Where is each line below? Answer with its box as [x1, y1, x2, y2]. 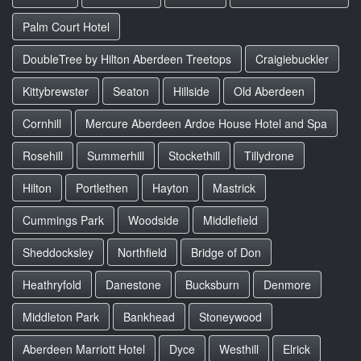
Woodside [128, 212, 179, 228]
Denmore [263, 276, 311, 293]
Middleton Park [23, 309, 99, 325]
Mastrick [213, 180, 255, 196]
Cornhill [23, 115, 61, 131]
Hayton [152, 180, 189, 196]
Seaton [113, 83, 149, 99]
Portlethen [76, 180, 128, 196]
